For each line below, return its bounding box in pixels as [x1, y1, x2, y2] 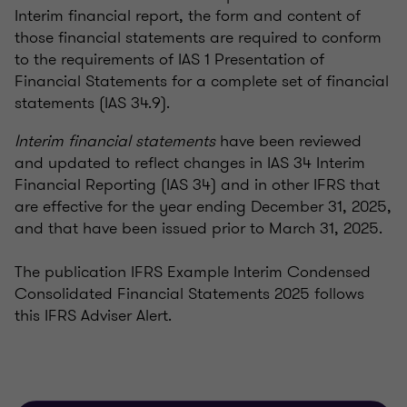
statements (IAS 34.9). [15, 91, 170, 115]
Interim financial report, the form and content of [15, 4, 361, 28]
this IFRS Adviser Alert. [15, 303, 172, 328]
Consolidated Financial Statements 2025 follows [15, 282, 364, 306]
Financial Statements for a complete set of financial [15, 69, 389, 94]
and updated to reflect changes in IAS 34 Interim [15, 151, 365, 175]
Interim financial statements [15, 129, 215, 154]
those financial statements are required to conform [15, 25, 382, 50]
